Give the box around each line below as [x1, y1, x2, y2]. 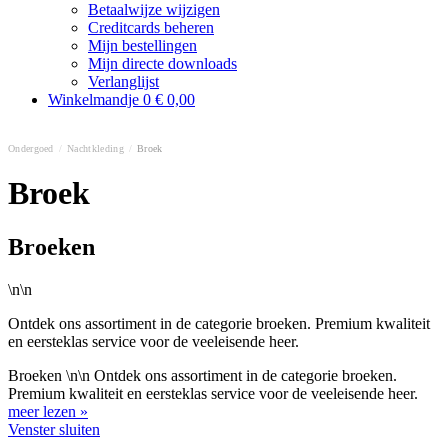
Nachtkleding [67, 143, 124, 154]
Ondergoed [8, 143, 54, 154]
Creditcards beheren [88, 19, 214, 36]
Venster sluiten [8, 420, 100, 438]
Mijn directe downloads [88, 55, 237, 72]
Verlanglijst [88, 73, 159, 90]
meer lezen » [8, 402, 88, 420]
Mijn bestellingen [88, 37, 197, 54]
